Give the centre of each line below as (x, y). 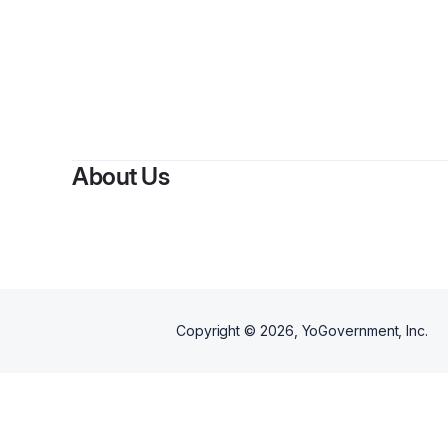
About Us (120, 176)
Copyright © (218, 330)
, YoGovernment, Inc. (360, 330)
